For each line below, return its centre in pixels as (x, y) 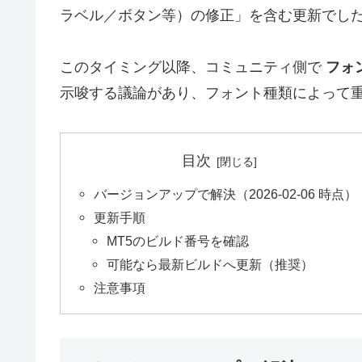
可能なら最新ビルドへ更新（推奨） (210, 265)
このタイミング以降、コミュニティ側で (193, 67)
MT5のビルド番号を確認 (178, 241)
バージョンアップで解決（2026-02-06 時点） (226, 194)
